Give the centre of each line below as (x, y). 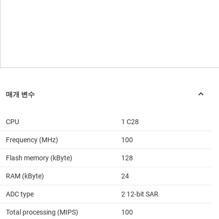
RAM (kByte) (25, 176)
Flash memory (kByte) (39, 158)
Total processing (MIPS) (42, 212)
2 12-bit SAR (140, 194)
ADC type (20, 194)
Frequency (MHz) (32, 140)
